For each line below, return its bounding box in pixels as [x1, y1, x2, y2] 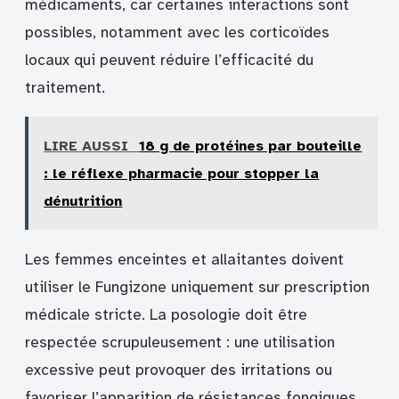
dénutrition [44, 192, 123, 211]
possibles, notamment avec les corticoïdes [25, 22, 330, 42]
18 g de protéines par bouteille [139, 137, 362, 156]
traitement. [25, 77, 105, 97]
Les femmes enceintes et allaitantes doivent [25, 249, 344, 269]
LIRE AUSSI [44, 137, 129, 156]
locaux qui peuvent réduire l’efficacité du [25, 50, 313, 69]
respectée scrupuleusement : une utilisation [25, 332, 335, 352]
